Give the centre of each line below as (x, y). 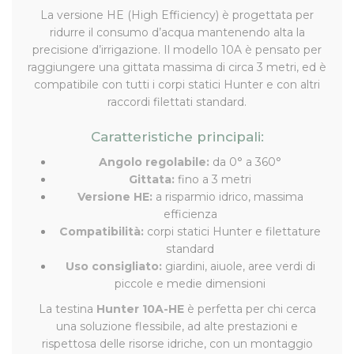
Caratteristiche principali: (177, 136)
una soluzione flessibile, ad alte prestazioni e (177, 326)
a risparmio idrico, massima (228, 196)
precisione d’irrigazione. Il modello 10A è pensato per (177, 49)
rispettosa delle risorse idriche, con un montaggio (177, 343)
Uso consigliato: (113, 266)
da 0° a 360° (245, 162)
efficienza (190, 214)
